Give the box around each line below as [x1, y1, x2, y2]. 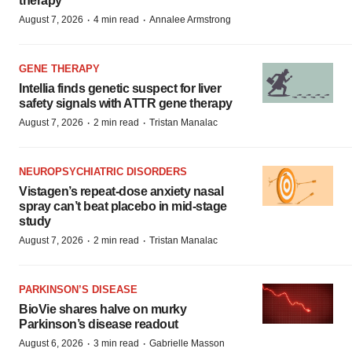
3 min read [93, 338, 139, 349]
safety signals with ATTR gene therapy [19, 97, 233, 110]
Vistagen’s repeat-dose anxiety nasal [19, 185, 223, 198]
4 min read [93, 14, 139, 25]
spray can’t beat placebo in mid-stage [19, 200, 227, 213]
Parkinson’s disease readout [19, 317, 178, 331]
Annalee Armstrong [149, 14, 231, 25]
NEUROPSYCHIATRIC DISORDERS [19, 166, 187, 178]
